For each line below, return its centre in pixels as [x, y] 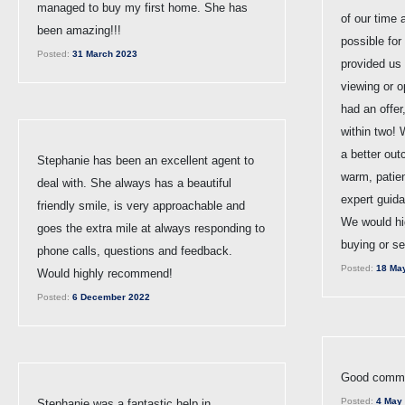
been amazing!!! [79, 30]
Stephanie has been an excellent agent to [146, 160]
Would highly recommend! [105, 273]
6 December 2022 [110, 297]
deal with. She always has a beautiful [134, 183]
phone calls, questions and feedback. [135, 250]
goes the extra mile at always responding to [151, 228]
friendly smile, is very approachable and [141, 205]
